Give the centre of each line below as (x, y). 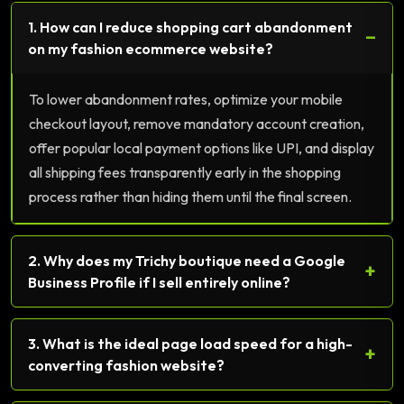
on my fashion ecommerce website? (151, 48)
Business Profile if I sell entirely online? (159, 282)
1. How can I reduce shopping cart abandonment (190, 27)
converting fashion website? (126, 365)
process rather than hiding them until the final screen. (190, 196)
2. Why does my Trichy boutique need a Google (187, 260)
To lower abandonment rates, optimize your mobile (186, 99)
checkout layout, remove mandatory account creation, (197, 123)
